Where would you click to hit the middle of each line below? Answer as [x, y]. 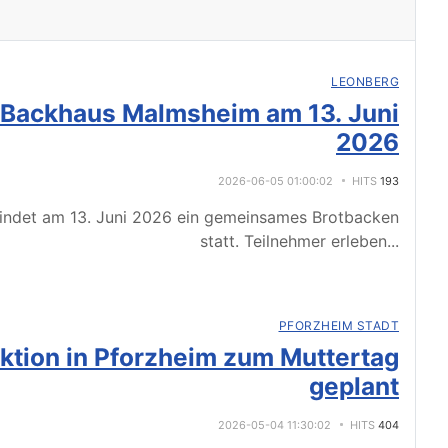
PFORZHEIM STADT [338, 325]
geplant [354, 386]
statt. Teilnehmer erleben [293, 241]
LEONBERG [365, 81]
